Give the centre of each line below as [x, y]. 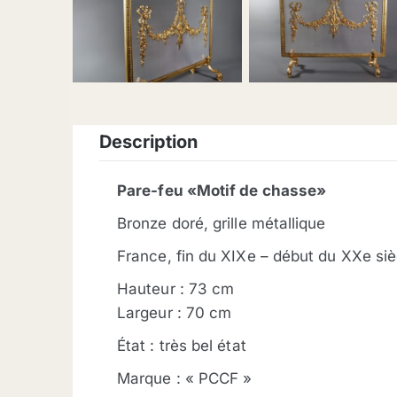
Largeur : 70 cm [175, 313]
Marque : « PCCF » [185, 379]
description [155, 142]
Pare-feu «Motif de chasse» [222, 191]
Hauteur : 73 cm [176, 289]
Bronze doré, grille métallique [222, 224]
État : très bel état [182, 346]
